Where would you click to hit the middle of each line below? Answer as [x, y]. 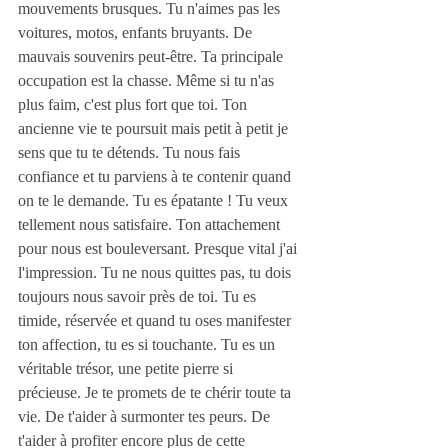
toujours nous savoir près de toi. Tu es [139, 296]
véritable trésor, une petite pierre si [127, 368]
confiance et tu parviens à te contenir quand [156, 176]
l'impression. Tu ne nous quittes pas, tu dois [156, 272]
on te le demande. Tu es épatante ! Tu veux [155, 200]
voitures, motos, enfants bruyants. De [137, 32]
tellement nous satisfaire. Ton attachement [151, 224]
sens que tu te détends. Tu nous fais [131, 152]
